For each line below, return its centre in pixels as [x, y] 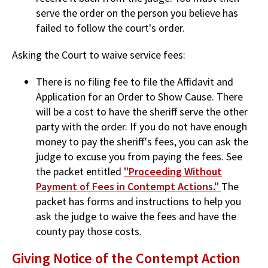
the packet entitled [80, 171]
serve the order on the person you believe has [137, 13]
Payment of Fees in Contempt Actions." [129, 186]
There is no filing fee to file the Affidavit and [135, 81]
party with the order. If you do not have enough [141, 126]
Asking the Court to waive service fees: [99, 54]
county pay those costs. [89, 231]
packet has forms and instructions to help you [138, 201]
